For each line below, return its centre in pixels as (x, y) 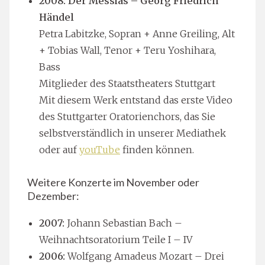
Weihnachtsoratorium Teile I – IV (116, 239)
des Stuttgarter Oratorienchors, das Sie (127, 116)
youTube (100, 149)
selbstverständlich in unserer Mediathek (132, 133)
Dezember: (53, 195)
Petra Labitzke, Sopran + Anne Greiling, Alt (137, 33)
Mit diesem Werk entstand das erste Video (136, 100)
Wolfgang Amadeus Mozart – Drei (145, 256)
